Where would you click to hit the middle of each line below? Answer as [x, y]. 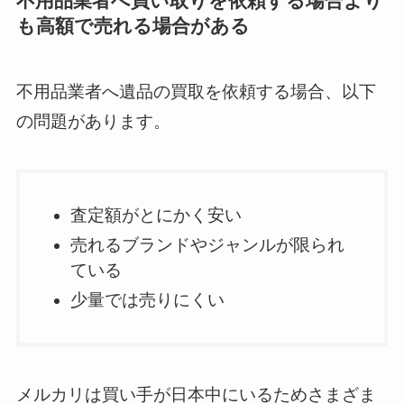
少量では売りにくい [148, 299]
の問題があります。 [93, 121]
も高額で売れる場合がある [133, 26]
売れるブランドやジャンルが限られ [208, 244]
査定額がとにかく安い [156, 216]
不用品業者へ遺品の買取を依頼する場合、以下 [196, 91]
